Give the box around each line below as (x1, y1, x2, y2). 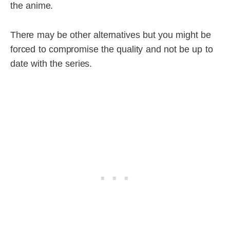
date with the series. (10, 58, 92, 69)
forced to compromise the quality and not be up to (10, 44, 213, 54)
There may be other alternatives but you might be (10, 29, 211, 40)
